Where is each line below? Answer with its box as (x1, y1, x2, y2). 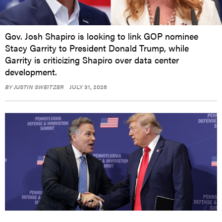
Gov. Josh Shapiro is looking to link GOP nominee (5, 29, 198, 42)
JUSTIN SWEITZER (14, 82, 64, 91)
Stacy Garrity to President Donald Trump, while (5, 41, 189, 54)
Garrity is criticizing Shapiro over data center (5, 53, 179, 66)
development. (5, 65, 57, 78)
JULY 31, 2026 (69, 82, 107, 91)
